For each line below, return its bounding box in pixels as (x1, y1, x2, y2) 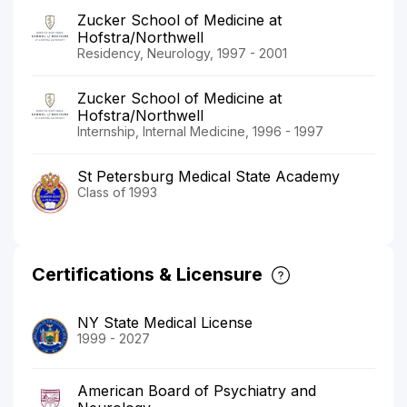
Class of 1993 (77, 184, 157, 200)
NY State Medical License (77, 313, 253, 333)
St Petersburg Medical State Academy (77, 166, 340, 185)
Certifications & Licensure (32, 263, 263, 286)
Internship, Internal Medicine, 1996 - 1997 (77, 123, 323, 139)
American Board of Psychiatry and (77, 382, 316, 401)
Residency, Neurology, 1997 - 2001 (77, 45, 287, 61)
